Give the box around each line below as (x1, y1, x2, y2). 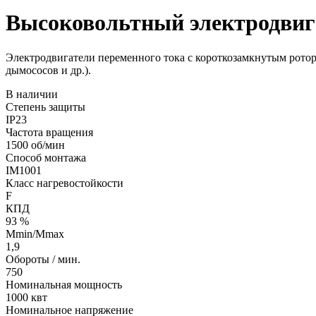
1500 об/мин (6, 138, 65, 151)
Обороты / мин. (6, 253, 80, 265)
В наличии (6, 87, 58, 100)
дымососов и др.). (6, 63, 91, 76)
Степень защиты (6, 100, 85, 113)
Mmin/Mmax (6, 227, 64, 240)
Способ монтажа (6, 151, 86, 164)
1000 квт (6, 291, 47, 303)
